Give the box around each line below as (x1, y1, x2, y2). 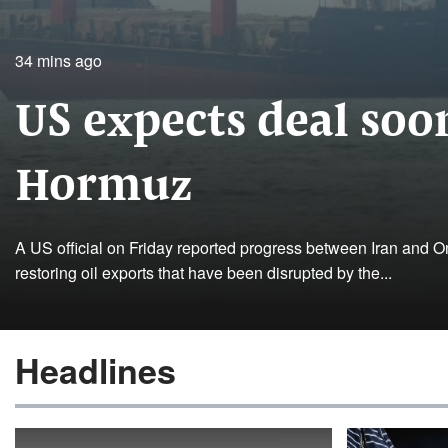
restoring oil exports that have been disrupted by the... (15, 261, 392, 284)
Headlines (15, 346, 176, 394)
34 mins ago (15, 49, 102, 72)
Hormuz (15, 165, 193, 211)
